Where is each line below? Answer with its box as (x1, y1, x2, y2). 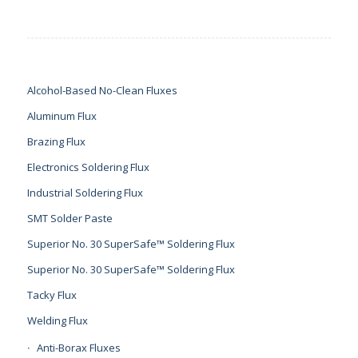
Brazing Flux (26, 133, 86, 149)
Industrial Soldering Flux (26, 185, 143, 200)
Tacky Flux (26, 287, 77, 302)
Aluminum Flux (26, 108, 97, 123)
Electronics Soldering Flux (26, 159, 149, 174)
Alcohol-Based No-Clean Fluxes (26, 82, 177, 97)
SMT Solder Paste (26, 210, 113, 225)
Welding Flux (26, 312, 88, 328)
